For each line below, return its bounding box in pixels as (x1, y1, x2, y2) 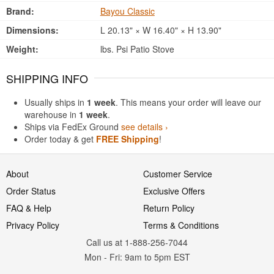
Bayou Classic (100, 5, 155, 17)
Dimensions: (6, 24, 59, 36)
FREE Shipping (96, 133, 159, 145)
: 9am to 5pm (119, 251, 174, 263)
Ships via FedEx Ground (24, 120, 121, 133)
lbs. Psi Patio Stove (97, 43, 174, 55)
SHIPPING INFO (6, 70, 88, 86)
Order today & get (24, 133, 96, 145)
